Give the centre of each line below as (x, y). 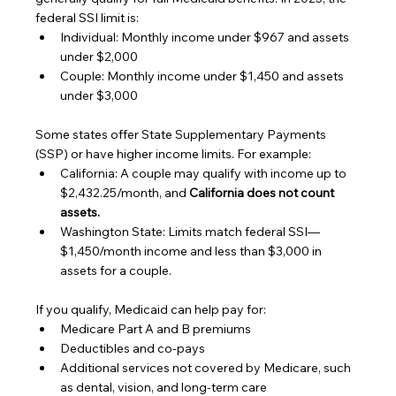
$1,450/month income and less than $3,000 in (193, 251)
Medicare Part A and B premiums (156, 328)
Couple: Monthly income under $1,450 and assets (204, 76)
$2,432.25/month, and (125, 192)
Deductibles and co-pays (133, 348)
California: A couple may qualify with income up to (205, 173)
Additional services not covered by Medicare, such (207, 367)
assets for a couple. (116, 270)
